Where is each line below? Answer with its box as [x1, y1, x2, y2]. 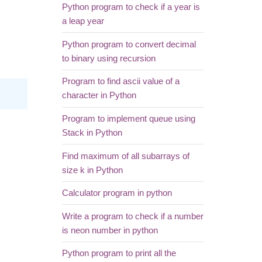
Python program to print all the [61, 249, 176, 258]
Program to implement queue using [61, 113, 195, 123]
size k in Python [61, 165, 123, 175]
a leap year [61, 16, 104, 26]
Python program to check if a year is [61, 2, 200, 12]
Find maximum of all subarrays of [61, 151, 189, 161]
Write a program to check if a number [61, 211, 204, 221]
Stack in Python [61, 127, 122, 137]
